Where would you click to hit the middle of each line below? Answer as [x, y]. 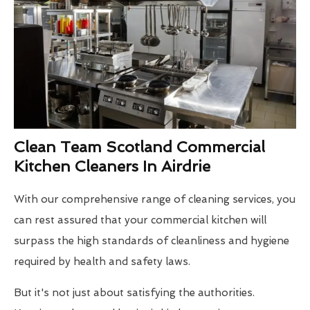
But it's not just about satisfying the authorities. [134, 293]
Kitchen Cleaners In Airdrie [112, 166]
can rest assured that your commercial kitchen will [140, 220]
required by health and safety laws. [102, 262]
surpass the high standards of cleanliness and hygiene [152, 241]
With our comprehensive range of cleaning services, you [155, 200]
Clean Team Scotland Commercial [139, 147]
